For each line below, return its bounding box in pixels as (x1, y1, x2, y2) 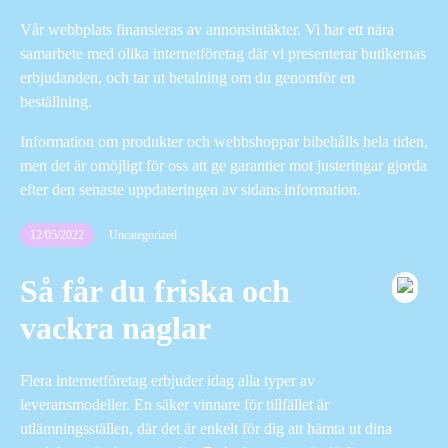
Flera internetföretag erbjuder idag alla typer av (20, 371, 315, 389)
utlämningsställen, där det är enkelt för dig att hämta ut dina (20, 419, 392, 437)
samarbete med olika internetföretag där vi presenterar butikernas (20, 44, 426, 62)
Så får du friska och (20, 273, 290, 310)
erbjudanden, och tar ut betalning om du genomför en (20, 68, 355, 86)
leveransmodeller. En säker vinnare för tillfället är (20, 395, 329, 413)
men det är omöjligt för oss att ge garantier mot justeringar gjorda (20, 156, 427, 174)
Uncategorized (109, 227, 177, 242)
